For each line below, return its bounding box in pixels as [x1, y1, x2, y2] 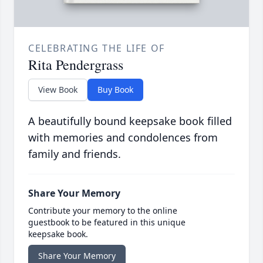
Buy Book [97, 83, 133, 95]
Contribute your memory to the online [28, 204, 177, 216]
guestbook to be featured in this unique [28, 216, 186, 228]
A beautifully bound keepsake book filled [28, 113, 232, 128]
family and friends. [28, 146, 121, 161]
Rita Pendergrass [28, 55, 123, 74]
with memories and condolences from [28, 130, 218, 144]
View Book [38, 83, 77, 95]
